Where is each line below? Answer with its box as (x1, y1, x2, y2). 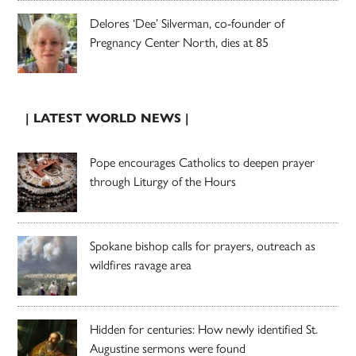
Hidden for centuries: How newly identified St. (90, 319, 319, 338)
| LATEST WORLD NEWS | (25, 110, 190, 126)
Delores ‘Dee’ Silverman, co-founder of (90, 13, 285, 32)
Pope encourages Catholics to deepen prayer (90, 152, 315, 171)
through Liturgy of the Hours (90, 171, 237, 190)
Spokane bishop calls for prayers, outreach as (90, 235, 316, 254)
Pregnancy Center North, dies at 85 (90, 32, 269, 51)
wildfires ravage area (90, 254, 192, 273)
